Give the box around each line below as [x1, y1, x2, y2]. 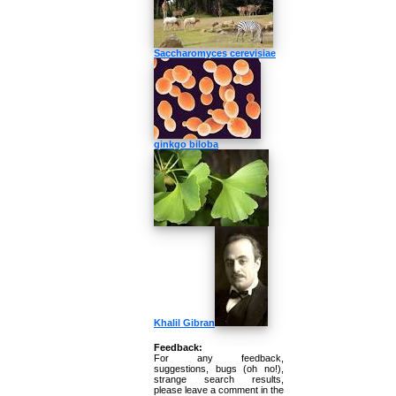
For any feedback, [154, 353, 284, 363]
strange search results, [154, 374, 284, 385]
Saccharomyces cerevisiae [154, 48, 276, 58]
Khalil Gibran [154, 317, 215, 328]
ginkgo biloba [154, 139, 218, 149]
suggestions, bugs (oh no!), [154, 363, 284, 374]
